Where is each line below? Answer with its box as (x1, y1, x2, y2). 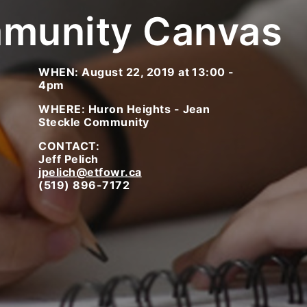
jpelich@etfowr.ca (38, 164, 142, 179)
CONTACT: (38, 138, 100, 153)
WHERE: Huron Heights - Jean (38, 101, 210, 116)
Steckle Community (38, 114, 149, 129)
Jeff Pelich (38, 151, 99, 166)
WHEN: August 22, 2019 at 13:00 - (38, 64, 234, 79)
